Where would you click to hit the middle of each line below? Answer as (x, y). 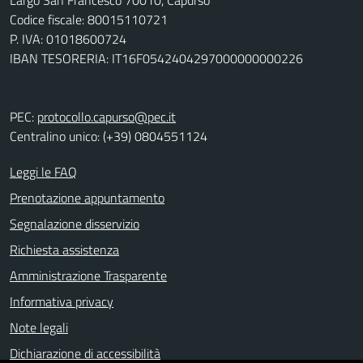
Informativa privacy (62, 301)
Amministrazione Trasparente (88, 275)
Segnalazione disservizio (75, 224)
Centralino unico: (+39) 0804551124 (109, 136)
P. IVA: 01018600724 (68, 39)
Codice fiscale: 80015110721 (89, 19)
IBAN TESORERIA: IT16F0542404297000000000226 (156, 58)
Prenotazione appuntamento (87, 198)
